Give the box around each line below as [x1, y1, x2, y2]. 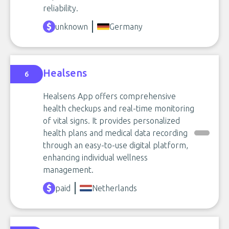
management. [43, 165, 94, 174]
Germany [109, 22, 143, 31]
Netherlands [92, 184, 137, 193]
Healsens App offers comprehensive [43, 91, 176, 101]
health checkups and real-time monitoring [43, 104, 194, 113]
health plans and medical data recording [43, 128, 188, 138]
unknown [55, 22, 88, 31]
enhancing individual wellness [43, 153, 148, 162]
